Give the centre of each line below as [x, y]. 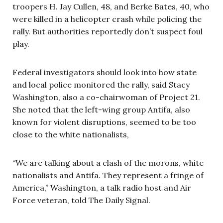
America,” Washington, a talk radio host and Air [102, 187]
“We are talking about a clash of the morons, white [108, 163]
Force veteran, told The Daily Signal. [81, 200]
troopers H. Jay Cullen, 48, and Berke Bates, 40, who [111, 6]
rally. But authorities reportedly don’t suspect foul [108, 31]
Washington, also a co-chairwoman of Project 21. [106, 97]
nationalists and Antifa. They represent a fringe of [108, 175]
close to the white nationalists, [71, 134]
